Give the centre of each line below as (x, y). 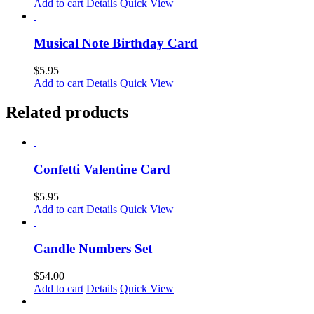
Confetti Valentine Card (102, 170)
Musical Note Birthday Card (116, 43)
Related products (67, 112)
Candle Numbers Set (93, 249)
